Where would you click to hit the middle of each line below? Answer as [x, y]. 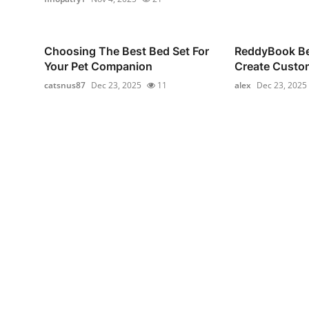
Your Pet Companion [98, 66]
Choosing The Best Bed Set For [127, 51]
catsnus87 [65, 85]
